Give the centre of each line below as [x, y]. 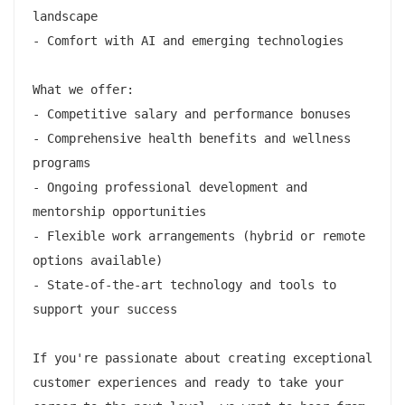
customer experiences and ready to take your [188, 382]
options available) [98, 260]
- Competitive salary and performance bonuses [192, 113]
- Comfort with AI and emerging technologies [188, 40]
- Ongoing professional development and [170, 187]
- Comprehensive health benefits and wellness [192, 138]
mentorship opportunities [119, 211]
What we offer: [83, 89]
